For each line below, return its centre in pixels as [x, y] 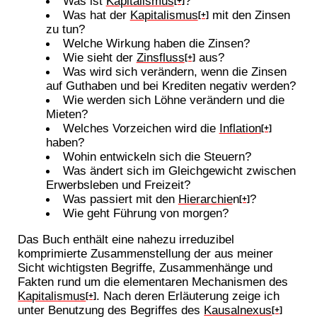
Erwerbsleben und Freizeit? [119, 184]
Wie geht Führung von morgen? [145, 213]
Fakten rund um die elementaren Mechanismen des [153, 281]
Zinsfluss [160, 57]
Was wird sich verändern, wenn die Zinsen [174, 71]
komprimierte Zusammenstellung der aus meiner [146, 253]
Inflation [240, 128]
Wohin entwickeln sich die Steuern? [157, 156]
